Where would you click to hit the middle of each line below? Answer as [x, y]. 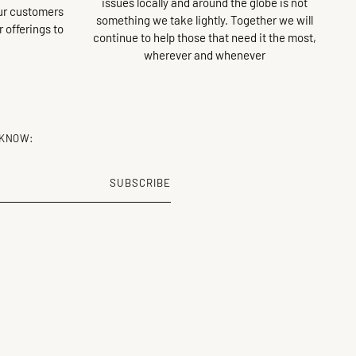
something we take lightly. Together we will [204, 19]
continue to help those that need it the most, [204, 37]
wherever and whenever [204, 54]
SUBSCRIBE [141, 183]
